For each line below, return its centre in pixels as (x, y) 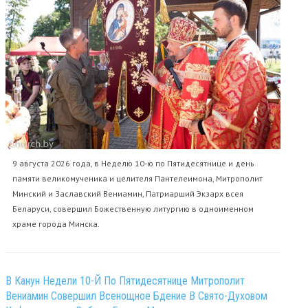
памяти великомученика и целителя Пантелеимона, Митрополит (137, 178)
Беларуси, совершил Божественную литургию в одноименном (133, 208)
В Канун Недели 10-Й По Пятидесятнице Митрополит (125, 280)
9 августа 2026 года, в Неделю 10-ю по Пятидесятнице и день (133, 163)
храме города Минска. (56, 223)
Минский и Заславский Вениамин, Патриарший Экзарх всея (128, 193)
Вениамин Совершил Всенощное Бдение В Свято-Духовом (136, 296)
